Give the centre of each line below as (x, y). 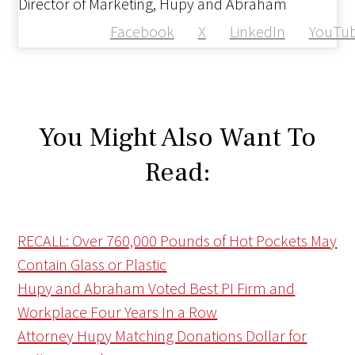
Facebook (142, 32)
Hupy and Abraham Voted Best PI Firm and (157, 288)
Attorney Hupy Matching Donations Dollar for (162, 336)
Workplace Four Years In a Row (118, 312)
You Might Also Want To (177, 137)
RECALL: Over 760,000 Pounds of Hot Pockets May (177, 241)
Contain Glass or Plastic (92, 265)
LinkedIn (257, 32)
